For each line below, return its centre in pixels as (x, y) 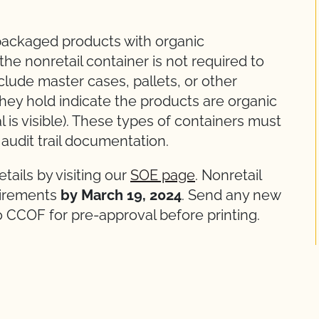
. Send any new (231, 195)
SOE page (163, 175)
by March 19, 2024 (119, 195)
